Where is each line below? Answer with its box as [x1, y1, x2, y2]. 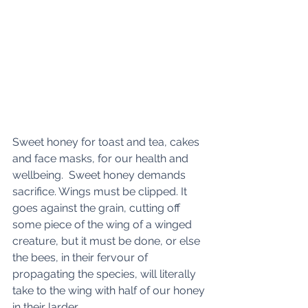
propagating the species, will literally [12, 267, 199, 280]
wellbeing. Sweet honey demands [12, 168, 188, 181]
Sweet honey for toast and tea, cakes [12, 135, 202, 148]
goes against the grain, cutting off [12, 201, 183, 214]
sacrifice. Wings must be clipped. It [12, 185, 190, 198]
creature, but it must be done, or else [12, 234, 203, 247]
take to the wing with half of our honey [12, 284, 208, 297]
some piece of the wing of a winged [12, 218, 195, 231]
